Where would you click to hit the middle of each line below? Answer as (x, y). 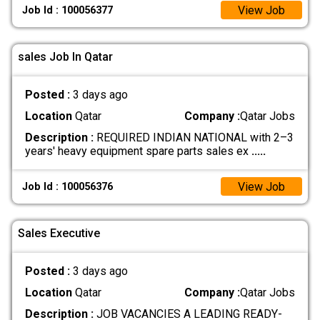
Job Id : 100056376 (68, 186)
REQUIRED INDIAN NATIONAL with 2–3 (193, 138)
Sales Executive (59, 234)
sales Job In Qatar (65, 57)
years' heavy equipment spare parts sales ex (138, 151)
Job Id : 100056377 (68, 10)
